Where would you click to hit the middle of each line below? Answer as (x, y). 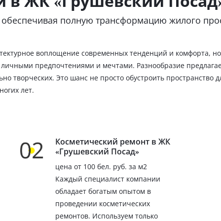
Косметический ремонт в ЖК (112, 141)
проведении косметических (102, 203)
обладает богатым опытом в (103, 191)
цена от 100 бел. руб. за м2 (101, 166)
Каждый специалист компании (108, 179)
